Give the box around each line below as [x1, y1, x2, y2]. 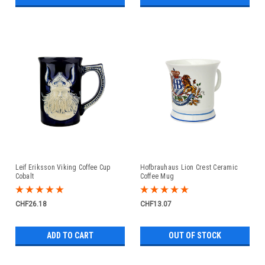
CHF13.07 [140, 199, 172, 208]
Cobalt [15, 172, 34, 180]
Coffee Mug [140, 172, 174, 180]
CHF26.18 [15, 199, 47, 208]
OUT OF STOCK [168, 231, 221, 240]
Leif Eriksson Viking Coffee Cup [15, 163, 111, 172]
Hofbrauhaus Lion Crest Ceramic [140, 163, 238, 172]
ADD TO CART [46, 231, 93, 240]
